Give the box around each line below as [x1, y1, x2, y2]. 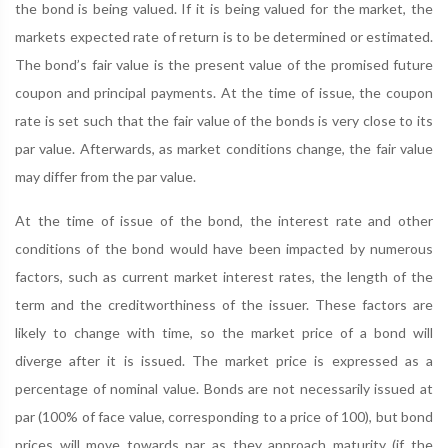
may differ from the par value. [15, 168, 196, 185]
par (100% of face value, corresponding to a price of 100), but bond [15, 408, 433, 425]
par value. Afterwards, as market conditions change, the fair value [15, 140, 433, 157]
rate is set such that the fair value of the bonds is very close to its [15, 112, 433, 129]
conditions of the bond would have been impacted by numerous [15, 240, 433, 257]
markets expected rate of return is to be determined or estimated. [15, 28, 433, 45]
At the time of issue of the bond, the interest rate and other [15, 212, 433, 229]
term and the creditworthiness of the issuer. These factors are [15, 296, 433, 313]
